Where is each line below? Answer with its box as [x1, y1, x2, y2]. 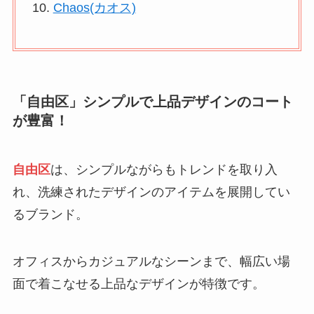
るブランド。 [12, 207, 88, 221]
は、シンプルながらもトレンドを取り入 [50, 162, 278, 177]
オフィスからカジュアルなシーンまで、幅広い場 [12, 254, 290, 269]
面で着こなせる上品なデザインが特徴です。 [12, 277, 265, 292]
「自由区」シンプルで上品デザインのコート [12, 94, 293, 110]
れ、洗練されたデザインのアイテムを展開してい [12, 184, 290, 199]
